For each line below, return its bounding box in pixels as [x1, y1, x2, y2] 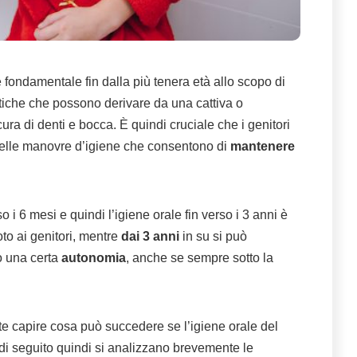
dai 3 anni [121, 229, 179, 244]
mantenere [230, 139, 295, 154]
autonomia [61, 251, 126, 265]
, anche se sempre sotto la [126, 251, 273, 265]
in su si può [179, 229, 247, 244]
